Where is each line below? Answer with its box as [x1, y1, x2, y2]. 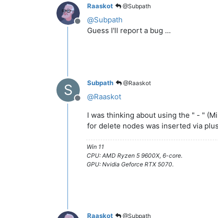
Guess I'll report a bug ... [87, 25, 171, 35]
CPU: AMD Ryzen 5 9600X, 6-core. [87, 151, 182, 159]
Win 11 [87, 143, 104, 150]
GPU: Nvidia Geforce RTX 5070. [87, 160, 174, 168]
